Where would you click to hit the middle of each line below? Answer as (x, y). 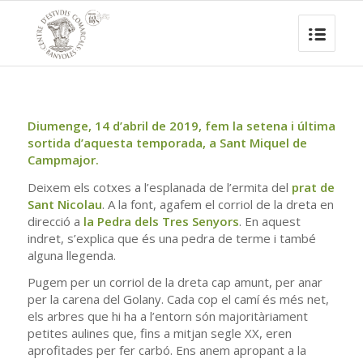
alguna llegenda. (71, 255)
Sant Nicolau (64, 204)
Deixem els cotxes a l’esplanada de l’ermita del (159, 187)
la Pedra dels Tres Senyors (161, 221)
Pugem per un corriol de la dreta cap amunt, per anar (175, 282)
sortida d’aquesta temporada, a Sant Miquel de (167, 142)
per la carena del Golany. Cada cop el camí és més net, (178, 299)
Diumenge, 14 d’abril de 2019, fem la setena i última (181, 125)
